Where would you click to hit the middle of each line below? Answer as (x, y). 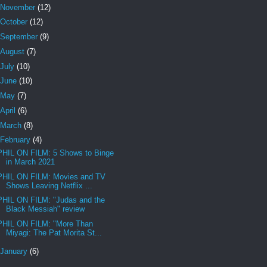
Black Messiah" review (46, 209)
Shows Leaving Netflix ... (49, 185)
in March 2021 (31, 162)
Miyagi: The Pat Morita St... (54, 233)
